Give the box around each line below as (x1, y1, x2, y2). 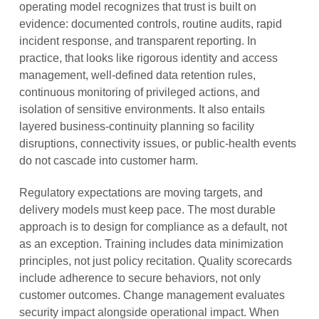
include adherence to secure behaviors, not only (19, 272, 261, 285)
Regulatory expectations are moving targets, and (19, 187, 263, 199)
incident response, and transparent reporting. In (19, 35, 256, 48)
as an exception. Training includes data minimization (19, 238, 283, 251)
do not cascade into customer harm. (19, 155, 198, 167)
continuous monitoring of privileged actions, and (19, 86, 260, 99)
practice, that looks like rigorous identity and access (19, 52, 278, 65)
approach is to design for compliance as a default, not (19, 221, 287, 234)
